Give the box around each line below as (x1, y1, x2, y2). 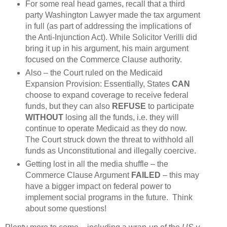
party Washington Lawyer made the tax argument (25, 10, 200, 19)
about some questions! (25, 204, 106, 213)
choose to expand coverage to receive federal (25, 90, 188, 99)
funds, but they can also (25, 101, 112, 110)
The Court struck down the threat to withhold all (25, 135, 194, 144)
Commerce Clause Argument (25, 170, 131, 179)
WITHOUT (25, 112, 65, 122)
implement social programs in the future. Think (25, 193, 193, 202)
